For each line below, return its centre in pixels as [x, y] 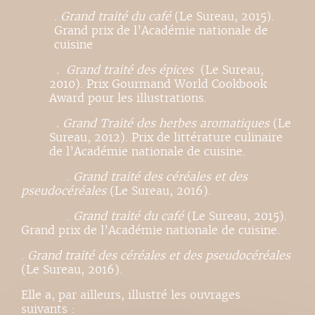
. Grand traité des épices [121, 70]
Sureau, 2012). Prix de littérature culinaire [166, 138]
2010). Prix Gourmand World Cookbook [158, 84]
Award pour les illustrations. [128, 98]
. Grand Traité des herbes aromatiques [159, 124]
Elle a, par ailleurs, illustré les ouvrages [131, 295]
